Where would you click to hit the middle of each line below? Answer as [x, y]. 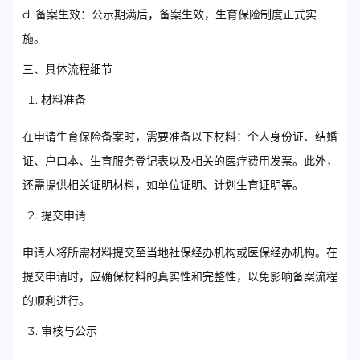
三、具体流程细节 [67, 70]
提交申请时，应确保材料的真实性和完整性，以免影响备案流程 [180, 277]
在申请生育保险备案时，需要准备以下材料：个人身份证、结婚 [180, 137]
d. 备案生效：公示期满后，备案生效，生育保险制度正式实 [170, 15]
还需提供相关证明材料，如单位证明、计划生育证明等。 [163, 185]
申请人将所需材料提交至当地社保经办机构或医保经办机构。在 [180, 253]
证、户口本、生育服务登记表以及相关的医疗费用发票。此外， [180, 161]
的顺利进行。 [56, 301]
